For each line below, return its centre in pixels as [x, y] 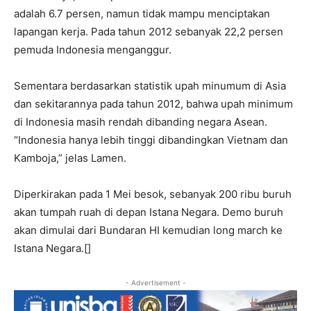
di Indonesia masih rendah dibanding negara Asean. [141, 122]
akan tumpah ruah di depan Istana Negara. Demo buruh [149, 212]
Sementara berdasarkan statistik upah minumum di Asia [150, 86]
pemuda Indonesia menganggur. [93, 50]
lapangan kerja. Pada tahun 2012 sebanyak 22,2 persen [149, 32]
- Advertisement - [155, 283]
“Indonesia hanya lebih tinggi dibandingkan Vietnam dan [151, 140]
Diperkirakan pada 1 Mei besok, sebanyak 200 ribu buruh [153, 194]
